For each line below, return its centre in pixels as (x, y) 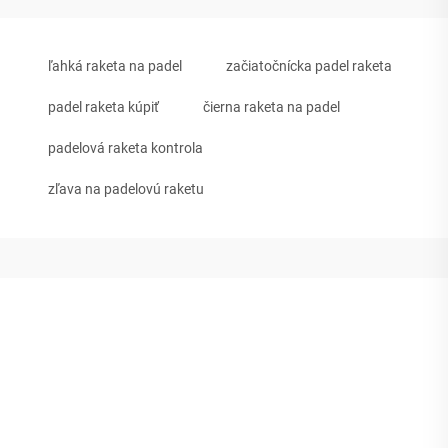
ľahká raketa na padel (115, 65)
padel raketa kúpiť (103, 106)
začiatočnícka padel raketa (309, 65)
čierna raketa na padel (271, 106)
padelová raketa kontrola (125, 147)
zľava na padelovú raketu (126, 188)
